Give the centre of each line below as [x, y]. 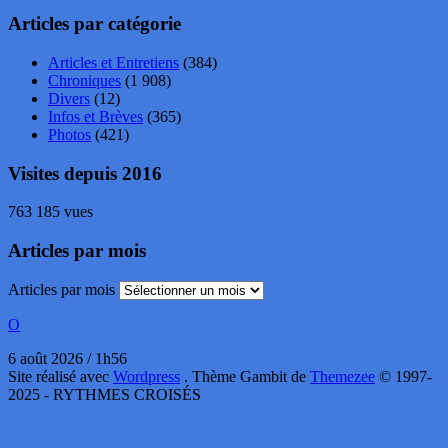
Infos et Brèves [95, 117]
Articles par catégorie [94, 24]
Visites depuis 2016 [85, 173]
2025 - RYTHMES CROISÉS [104, 394]
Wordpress [146, 376]
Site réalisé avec [60, 376]
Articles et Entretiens [113, 63]
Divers [69, 99]
